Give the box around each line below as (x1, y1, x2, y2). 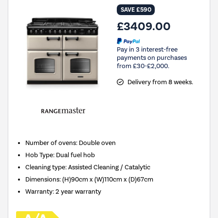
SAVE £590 (120, 6, 151, 14)
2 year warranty (55, 187, 102, 196)
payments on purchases (117, 54, 187, 61)
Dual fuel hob (56, 151, 95, 159)
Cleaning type (25, 163, 66, 171)
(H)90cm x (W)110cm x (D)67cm (62, 175, 154, 183)
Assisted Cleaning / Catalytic (68, 163, 151, 171)
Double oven (79, 139, 116, 147)
